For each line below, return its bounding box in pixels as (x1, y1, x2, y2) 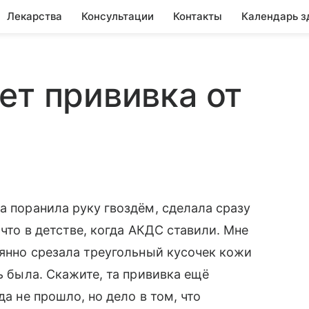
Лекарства (7, 10, 62, 23)
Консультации (81, 10, 154, 23)
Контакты (173, 10, 222, 23)
